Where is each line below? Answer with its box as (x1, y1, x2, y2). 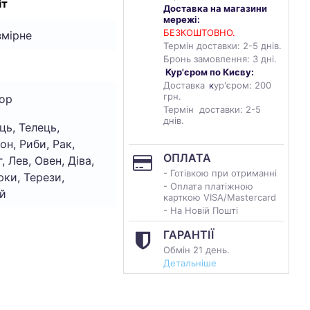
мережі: (163, 14, 200, 25)
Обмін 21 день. (163, 244, 230, 255)
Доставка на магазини (163, 3, 267, 14)
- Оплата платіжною (163, 181, 253, 192)
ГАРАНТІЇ (163, 228, 214, 241)
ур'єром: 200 (214, 80, 271, 91)
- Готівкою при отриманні (163, 167, 277, 179)
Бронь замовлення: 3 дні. (163, 53, 277, 64)
